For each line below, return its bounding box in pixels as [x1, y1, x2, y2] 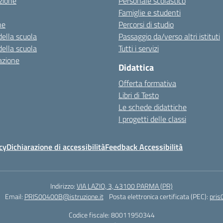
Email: [4, 191, 24, 202]
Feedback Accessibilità [105, 141, 183, 153]
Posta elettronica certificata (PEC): [109, 191, 210, 202]
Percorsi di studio [118, 18, 174, 30]
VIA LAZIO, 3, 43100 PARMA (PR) [77, 181, 173, 191]
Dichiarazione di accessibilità [6, 141, 105, 153]
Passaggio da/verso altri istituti [118, 30, 220, 42]
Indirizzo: [50, 181, 77, 191]
